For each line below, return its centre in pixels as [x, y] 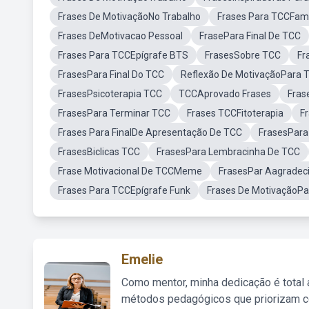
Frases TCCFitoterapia [235, 113]
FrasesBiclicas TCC [99, 152]
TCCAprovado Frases [225, 94]
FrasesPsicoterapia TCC [110, 94]
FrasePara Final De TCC [250, 36]
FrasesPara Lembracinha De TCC [228, 152]
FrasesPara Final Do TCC [111, 74]
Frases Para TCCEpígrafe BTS [123, 55]
